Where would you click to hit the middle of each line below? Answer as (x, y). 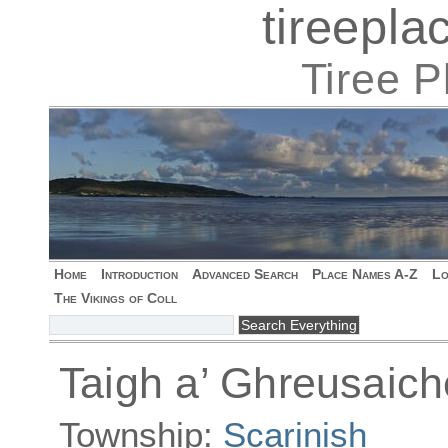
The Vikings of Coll (115, 298)
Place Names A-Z (365, 274)
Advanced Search (245, 274)
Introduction (139, 274)
